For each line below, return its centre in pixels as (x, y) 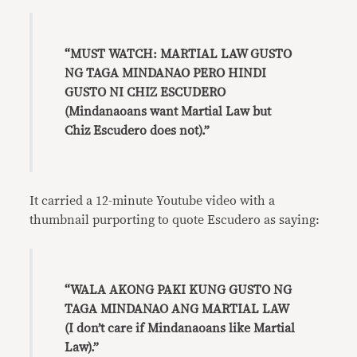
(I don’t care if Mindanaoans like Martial (180, 328)
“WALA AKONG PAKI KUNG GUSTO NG (178, 290)
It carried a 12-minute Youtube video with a (153, 201)
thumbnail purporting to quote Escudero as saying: (175, 220)
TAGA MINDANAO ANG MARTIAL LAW (177, 309)
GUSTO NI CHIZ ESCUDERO (145, 92)
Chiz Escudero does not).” (137, 131)
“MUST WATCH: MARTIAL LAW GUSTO (178, 54)
